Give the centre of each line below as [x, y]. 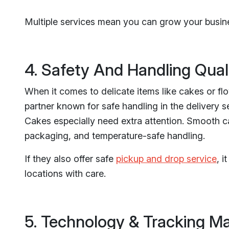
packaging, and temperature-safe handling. [115, 135]
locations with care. [65, 173]
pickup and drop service [166, 158]
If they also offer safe [70, 158]
